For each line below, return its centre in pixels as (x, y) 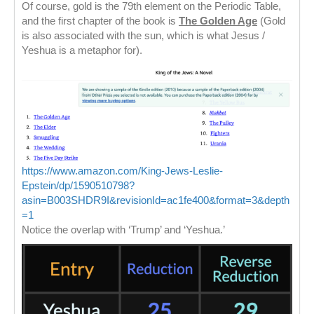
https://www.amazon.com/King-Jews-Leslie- (122, 171)
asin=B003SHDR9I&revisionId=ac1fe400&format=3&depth (156, 200)
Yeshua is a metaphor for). (82, 50)
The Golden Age (218, 21)
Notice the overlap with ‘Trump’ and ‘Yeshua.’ (123, 230)
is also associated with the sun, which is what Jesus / (143, 36)
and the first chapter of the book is (100, 21)
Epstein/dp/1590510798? (78, 186)
